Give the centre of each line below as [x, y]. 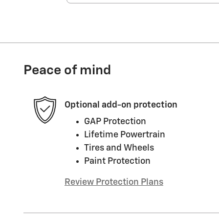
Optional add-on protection [121, 105]
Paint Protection [117, 162]
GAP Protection [115, 122]
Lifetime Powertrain [125, 135]
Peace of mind [67, 71]
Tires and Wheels [119, 148]
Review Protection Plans [114, 183]
